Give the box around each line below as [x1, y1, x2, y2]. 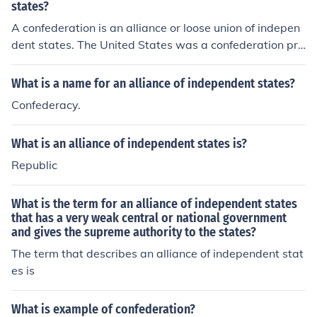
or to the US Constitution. [11, 54, 143, 69]
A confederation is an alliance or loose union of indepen [11, 21, 300, 35]
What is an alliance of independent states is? [11, 136, 247, 151]
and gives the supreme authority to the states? [11, 224, 256, 240]
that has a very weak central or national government [11, 210, 287, 226]
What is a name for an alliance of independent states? [11, 76, 295, 91]
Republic [11, 158, 57, 172]
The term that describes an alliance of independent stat [11, 246, 304, 260]
